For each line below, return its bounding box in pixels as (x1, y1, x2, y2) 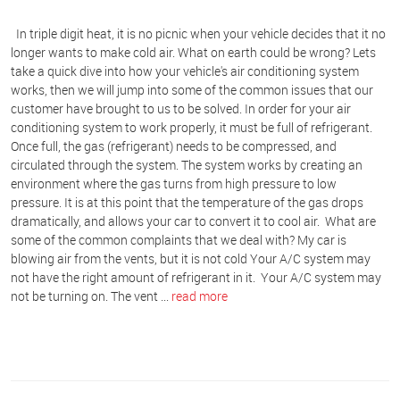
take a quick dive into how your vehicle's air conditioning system (11, 62, 359, 79)
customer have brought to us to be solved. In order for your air (11, 99, 351, 117)
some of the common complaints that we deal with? (11, 230, 297, 248)
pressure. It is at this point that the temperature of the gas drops (11, 193, 363, 211)
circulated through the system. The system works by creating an (11, 155, 362, 173)
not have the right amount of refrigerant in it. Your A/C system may (11, 268, 381, 286)
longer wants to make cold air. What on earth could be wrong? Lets (11, 43, 376, 61)
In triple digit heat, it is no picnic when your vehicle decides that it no (11, 24, 386, 42)
